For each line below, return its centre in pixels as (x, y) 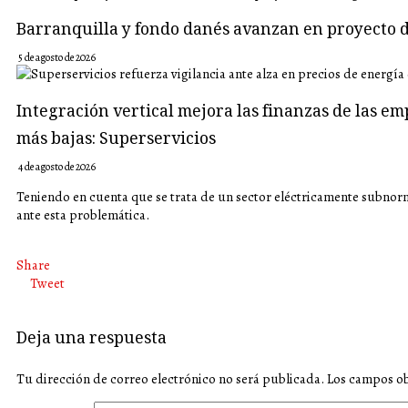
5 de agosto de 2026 (57, 58)
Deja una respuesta (92, 340)
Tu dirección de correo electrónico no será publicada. (170, 378)
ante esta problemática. (83, 214)
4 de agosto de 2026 (57, 166)
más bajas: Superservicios (116, 140)
